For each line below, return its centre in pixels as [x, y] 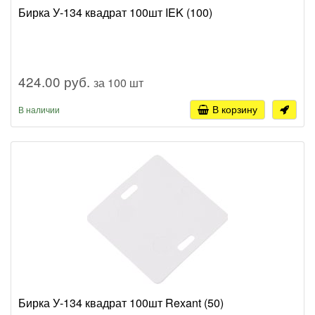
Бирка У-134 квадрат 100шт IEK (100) [115, 12]
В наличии [39, 109]
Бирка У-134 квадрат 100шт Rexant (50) [121, 302]
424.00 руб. [56, 81]
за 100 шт [118, 82]
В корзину [235, 109]
